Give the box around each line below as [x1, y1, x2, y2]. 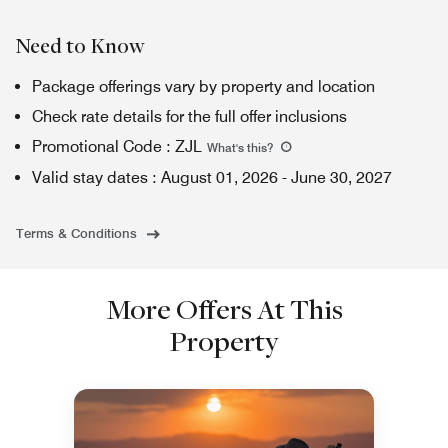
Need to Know [16, 31, 145, 59]
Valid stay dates [32, 168, 148, 187]
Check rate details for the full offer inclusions [32, 107, 347, 126]
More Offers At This [105, 290, 343, 327]
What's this [207, 140, 267, 155]
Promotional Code [32, 137, 162, 156]
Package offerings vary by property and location [32, 77, 375, 96]
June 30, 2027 [291, 168, 392, 187]
